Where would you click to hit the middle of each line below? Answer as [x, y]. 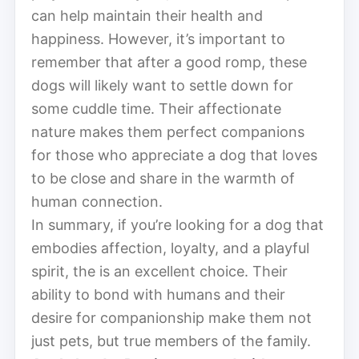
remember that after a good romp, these [169, 62]
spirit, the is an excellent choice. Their [159, 271]
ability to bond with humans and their [158, 294]
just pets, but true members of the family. [171, 341]
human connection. [97, 201]
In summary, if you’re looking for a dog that [177, 224]
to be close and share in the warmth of [163, 178]
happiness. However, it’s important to [158, 38]
